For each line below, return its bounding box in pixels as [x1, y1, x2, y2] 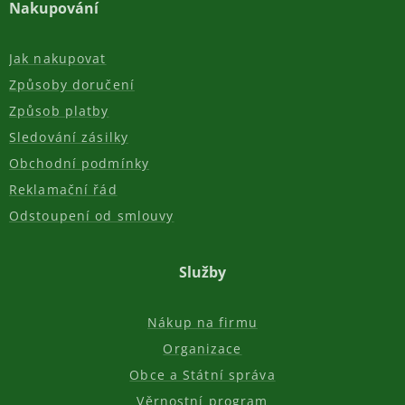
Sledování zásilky [9, 128, 129, 146]
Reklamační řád [9, 181, 118, 198]
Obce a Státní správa [129, 366, 276, 383]
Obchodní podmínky [9, 155, 150, 172]
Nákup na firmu [147, 314, 258, 331]
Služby [179, 262, 226, 282]
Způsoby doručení [9, 76, 135, 93]
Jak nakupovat [9, 50, 107, 67]
